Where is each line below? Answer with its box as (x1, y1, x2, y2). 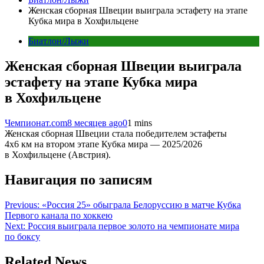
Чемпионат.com (5, 117, 67, 128)
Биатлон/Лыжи (28, 36, 89, 46)
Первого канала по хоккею (5, 210, 113, 220)
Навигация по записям (5, 171, 152, 187)
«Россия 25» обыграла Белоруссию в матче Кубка (42, 199, 241, 210)
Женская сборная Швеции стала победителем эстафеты (5, 128, 227, 138)
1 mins (127, 117, 152, 128)
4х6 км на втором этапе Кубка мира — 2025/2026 (5, 138, 202, 149)
